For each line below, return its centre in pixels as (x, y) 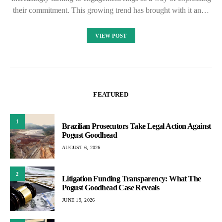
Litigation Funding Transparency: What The (132, 178)
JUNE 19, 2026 (79, 200)
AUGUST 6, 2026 (81, 147)
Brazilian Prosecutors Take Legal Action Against (137, 126)
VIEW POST (111, 36)
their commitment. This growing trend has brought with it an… (111, 10)
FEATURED (111, 95)
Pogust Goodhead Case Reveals (111, 187)
